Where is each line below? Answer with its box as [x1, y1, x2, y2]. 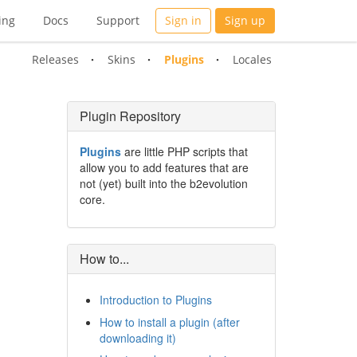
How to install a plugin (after [99, 313, 240, 330]
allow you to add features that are [79, 159, 249, 175]
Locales [233, 52, 272, 67]
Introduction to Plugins [99, 292, 212, 308]
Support [96, 13, 139, 28]
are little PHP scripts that [120, 143, 248, 159]
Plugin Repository [79, 107, 181, 125]
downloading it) [99, 329, 176, 346]
